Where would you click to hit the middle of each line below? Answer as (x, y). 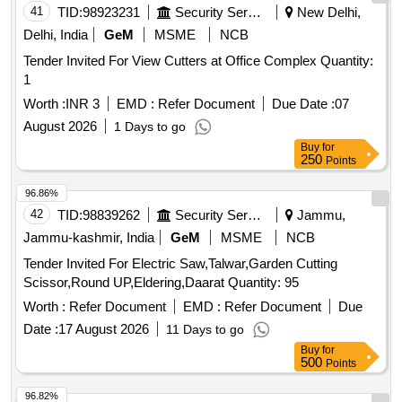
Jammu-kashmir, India (89, 238)
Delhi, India (56, 35)
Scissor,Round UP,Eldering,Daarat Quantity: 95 (263, 283)
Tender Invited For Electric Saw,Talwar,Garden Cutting (180, 264)
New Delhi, (327, 13)
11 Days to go (205, 330)
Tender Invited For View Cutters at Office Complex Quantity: (172, 61)
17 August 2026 (104, 329)
